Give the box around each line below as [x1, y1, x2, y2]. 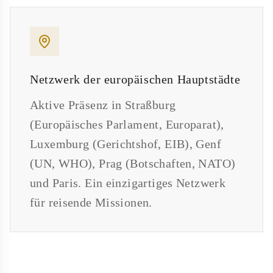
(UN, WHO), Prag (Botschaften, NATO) [30, 157, 236, 171]
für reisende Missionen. [30, 196, 152, 210]
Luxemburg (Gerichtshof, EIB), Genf [30, 137, 221, 151]
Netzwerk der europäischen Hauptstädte [30, 73, 241, 87]
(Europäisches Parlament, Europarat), [30, 118, 224, 132]
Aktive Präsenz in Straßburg [30, 98, 176, 112]
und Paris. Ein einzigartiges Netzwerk [30, 176, 226, 190]
